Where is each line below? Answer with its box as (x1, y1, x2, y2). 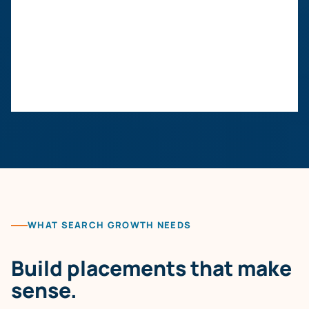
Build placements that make (11, 253, 292, 282)
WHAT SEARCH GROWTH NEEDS (28, 219, 192, 231)
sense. (11, 275, 77, 304)
